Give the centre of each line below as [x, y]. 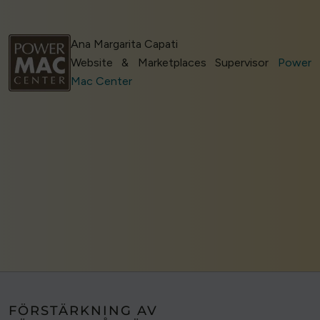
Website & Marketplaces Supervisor [174, 63]
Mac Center [101, 81]
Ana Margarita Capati [124, 44]
